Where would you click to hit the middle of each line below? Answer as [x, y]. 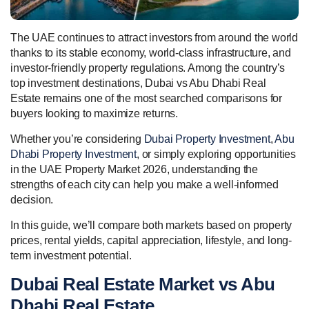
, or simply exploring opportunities [217, 154]
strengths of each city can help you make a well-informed [144, 184]
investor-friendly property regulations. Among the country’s [148, 68]
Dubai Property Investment [207, 139]
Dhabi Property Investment [74, 154]
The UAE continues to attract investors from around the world [154, 37]
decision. [32, 199]
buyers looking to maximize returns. [94, 113]
